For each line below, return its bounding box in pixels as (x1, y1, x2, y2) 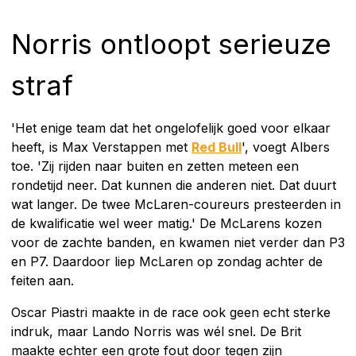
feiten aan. (11, 272, 74, 288)
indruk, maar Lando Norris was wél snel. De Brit (11, 323, 301, 339)
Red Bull (192, 138, 242, 155)
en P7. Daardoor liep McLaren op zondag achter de (11, 253, 323, 269)
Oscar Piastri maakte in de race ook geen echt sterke (11, 304, 331, 320)
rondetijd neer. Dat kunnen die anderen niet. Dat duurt (11, 176, 336, 193)
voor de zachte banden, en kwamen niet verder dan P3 (11, 234, 345, 250)
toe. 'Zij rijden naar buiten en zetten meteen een (11, 157, 299, 174)
